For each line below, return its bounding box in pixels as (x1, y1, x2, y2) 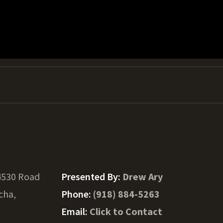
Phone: (61, 188, 93, 200)
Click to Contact (89, 205, 162, 218)
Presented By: (61, 170, 122, 183)
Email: (61, 205, 90, 218)
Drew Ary (122, 170, 163, 183)
